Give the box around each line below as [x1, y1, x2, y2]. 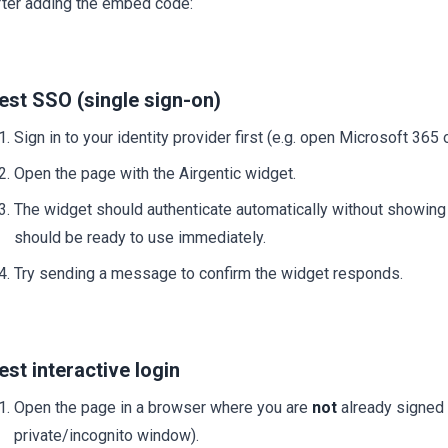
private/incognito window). [14, 426, 199, 446]
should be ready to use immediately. [14, 228, 266, 248]
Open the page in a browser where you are [14, 398, 312, 418]
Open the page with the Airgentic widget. [14, 164, 296, 184]
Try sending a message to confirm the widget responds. [14, 264, 403, 284]
